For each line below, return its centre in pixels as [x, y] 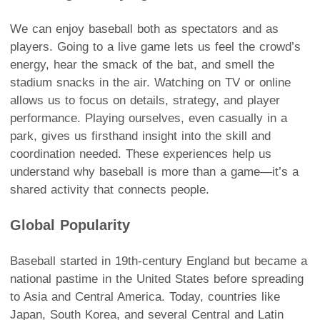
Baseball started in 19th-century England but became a [159, 261]
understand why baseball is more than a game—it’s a [154, 171]
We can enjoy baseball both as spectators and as [144, 29]
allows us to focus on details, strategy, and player [145, 100]
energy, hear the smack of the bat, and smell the [142, 64]
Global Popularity [70, 225]
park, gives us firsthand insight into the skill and [140, 136]
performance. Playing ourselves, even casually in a [149, 118]
